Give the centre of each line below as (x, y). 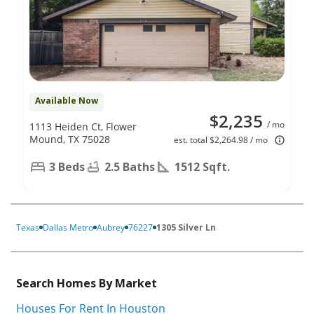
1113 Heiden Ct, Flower (83, 126)
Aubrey (111, 227)
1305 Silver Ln (186, 227)
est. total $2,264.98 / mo (221, 139)
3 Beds (67, 166)
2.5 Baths (130, 166)
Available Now (67, 100)
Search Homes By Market (87, 283)
